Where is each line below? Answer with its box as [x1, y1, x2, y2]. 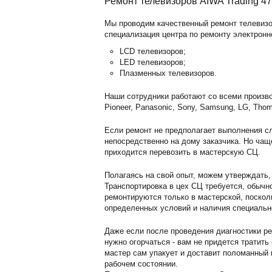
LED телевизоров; [120, 58, 186, 67]
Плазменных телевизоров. [120, 69, 217, 78]
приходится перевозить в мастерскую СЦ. [104, 148, 260, 157]
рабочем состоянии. [104, 259, 178, 268]
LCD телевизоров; [120, 47, 186, 56]
